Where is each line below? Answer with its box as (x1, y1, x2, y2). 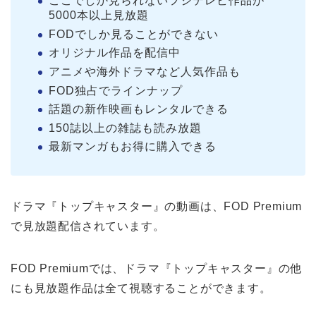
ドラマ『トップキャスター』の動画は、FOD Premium (11, 200, 303, 213)
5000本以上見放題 (49, 9, 149, 22)
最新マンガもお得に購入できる (49, 140, 217, 153)
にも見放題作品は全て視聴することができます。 (11, 282, 272, 295)
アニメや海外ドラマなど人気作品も (49, 65, 241, 78)
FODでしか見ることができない (49, 28, 219, 40)
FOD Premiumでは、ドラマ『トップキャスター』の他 (11, 262, 303, 275)
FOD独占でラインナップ (49, 84, 183, 97)
